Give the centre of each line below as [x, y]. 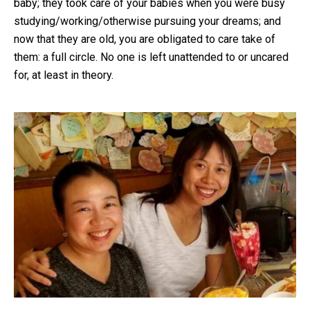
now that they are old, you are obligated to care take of [145, 39]
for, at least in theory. [64, 75]
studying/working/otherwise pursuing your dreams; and [147, 21]
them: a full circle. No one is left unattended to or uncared [151, 57]
